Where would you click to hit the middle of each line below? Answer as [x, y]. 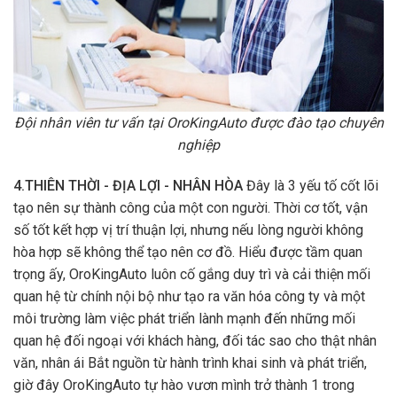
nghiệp [198, 144]
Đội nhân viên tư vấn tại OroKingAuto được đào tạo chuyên [198, 122]
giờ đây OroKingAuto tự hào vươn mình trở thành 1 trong [184, 385]
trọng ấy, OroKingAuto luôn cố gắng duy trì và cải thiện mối [192, 274]
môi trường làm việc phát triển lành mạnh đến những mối [184, 318]
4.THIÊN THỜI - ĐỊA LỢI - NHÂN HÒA [128, 185]
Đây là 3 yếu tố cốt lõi [311, 185]
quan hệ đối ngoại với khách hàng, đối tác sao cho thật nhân [195, 340]
